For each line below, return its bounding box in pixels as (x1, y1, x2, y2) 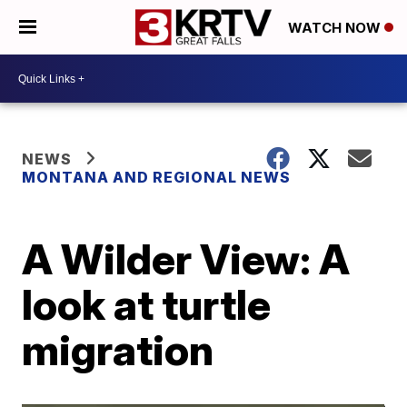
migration (22, 324, 214, 375)
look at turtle (22, 279, 272, 330)
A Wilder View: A (22, 233, 351, 284)
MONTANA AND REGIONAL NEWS (22, 168, 292, 186)
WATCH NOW (288, 19, 384, 37)
